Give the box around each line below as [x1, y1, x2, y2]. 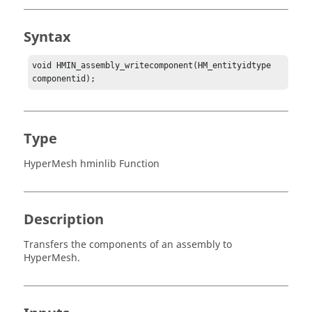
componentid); [32, 74, 96, 84]
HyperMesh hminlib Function [24, 157, 159, 172]
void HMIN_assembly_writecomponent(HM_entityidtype [32, 61, 272, 71]
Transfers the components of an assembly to [24, 237, 232, 253]
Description [24, 210, 104, 231]
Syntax [24, 27, 71, 47]
